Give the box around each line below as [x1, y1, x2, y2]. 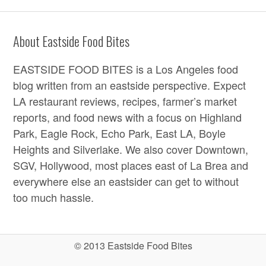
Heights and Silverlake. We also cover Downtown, [13, 141, 249, 157]
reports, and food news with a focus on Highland [13, 109, 242, 125]
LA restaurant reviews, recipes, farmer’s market [13, 93, 237, 109]
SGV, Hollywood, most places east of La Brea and [13, 157, 249, 173]
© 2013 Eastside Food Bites [74, 238, 192, 252]
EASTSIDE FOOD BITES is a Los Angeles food [13, 61, 239, 77]
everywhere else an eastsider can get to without [13, 173, 239, 189]
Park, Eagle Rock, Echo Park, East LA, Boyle [13, 125, 226, 141]
